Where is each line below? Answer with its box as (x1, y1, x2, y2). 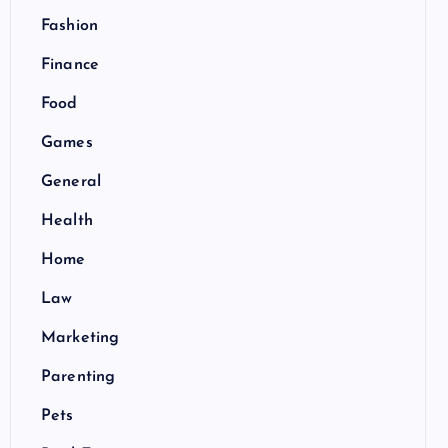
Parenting (41, 368, 116, 385)
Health (41, 212, 93, 229)
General (41, 173, 102, 190)
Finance (41, 56, 100, 73)
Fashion (41, 17, 99, 34)
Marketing (41, 329, 120, 346)
